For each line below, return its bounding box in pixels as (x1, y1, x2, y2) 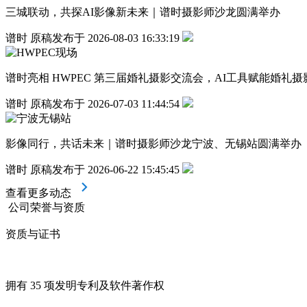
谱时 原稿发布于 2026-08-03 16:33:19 (5, 32, 180, 45)
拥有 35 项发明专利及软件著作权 (5, 280, 164, 292)
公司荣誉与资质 (8, 201, 85, 214)
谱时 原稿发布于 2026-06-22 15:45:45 (5, 164, 180, 176)
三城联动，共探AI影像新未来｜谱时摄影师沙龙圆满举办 (5, 6, 280, 19)
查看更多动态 (5, 187, 74, 199)
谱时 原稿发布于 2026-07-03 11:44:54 (5, 98, 180, 110)
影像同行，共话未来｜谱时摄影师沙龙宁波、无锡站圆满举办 (5, 138, 302, 150)
